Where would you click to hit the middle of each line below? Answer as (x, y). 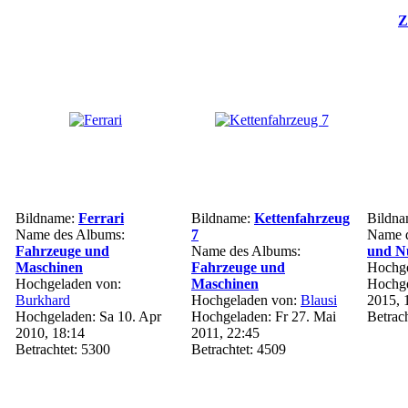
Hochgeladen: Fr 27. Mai (264, 316)
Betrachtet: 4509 (239, 349)
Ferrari (101, 218)
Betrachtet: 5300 (63, 349)
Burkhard (43, 300)
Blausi (319, 300)
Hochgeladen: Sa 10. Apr (88, 316)
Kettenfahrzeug (302, 218)
